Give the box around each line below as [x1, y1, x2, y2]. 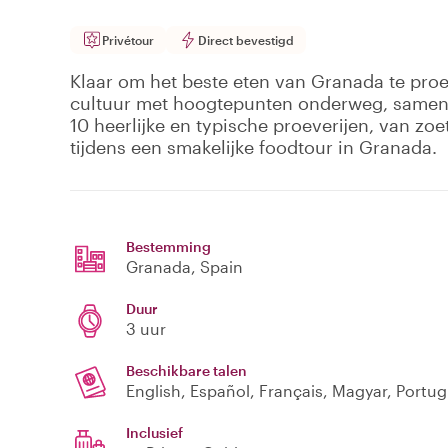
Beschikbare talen [126, 362, 247, 380]
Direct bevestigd [198, 33, 294, 48]
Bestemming [126, 238, 211, 256]
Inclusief [126, 424, 183, 442]
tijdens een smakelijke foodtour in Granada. [70, 136, 437, 159]
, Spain [191, 257, 243, 277]
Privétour [102, 33, 154, 48]
